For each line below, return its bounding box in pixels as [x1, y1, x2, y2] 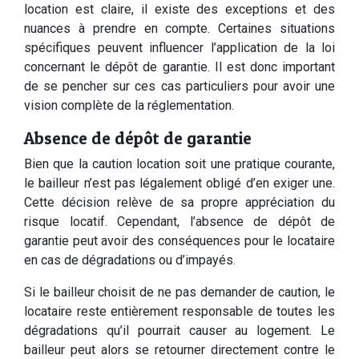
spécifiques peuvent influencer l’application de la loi [24, 40, 335, 55]
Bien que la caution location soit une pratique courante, [24, 156, 335, 171]
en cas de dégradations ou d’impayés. [24, 252, 236, 268]
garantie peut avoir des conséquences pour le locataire [24, 233, 335, 248]
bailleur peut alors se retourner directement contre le [24, 342, 335, 357]
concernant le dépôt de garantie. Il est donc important [24, 59, 335, 75]
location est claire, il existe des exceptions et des [24, 2, 335, 17]
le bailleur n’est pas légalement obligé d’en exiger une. [24, 175, 335, 191]
